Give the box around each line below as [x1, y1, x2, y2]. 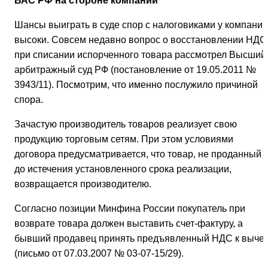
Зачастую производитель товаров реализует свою [14, 119, 237, 130]
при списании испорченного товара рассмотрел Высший [14, 50, 266, 60]
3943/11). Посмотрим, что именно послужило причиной [14, 80, 258, 90]
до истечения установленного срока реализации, [14, 164, 232, 175]
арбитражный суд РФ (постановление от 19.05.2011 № [14, 65, 256, 75]
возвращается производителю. [14, 179, 151, 190]
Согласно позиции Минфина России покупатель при [14, 203, 245, 214]
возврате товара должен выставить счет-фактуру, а [14, 218, 243, 229]
